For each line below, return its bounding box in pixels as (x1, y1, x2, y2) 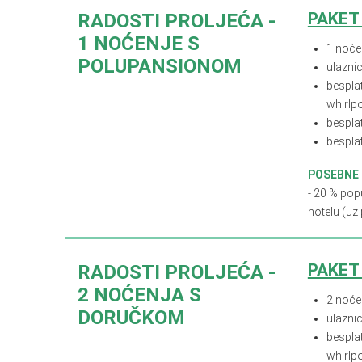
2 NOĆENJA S (77, 283, 201, 306)
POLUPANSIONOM (77, 55, 242, 78)
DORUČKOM (77, 305, 185, 329)
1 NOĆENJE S (77, 32, 200, 56)
